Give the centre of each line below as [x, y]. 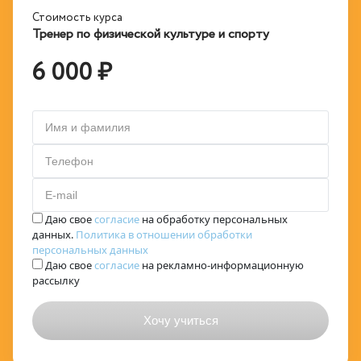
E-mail [61, 195]
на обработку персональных [214, 219]
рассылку [56, 280]
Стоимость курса [77, 18]
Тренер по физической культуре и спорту [151, 34]
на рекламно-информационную [222, 265]
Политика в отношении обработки [164, 234]
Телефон [69, 161]
